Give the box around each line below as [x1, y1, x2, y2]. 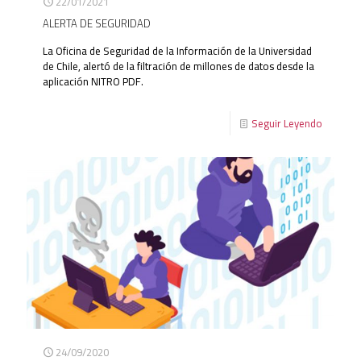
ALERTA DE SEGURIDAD [43, 13, 151, 33]
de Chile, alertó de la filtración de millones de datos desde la [43, 56, 314, 76]
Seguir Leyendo [251, 113, 322, 133]
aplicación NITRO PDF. [43, 71, 143, 91]
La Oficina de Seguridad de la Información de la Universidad [43, 40, 312, 60]
